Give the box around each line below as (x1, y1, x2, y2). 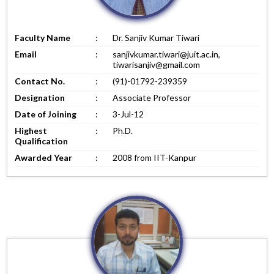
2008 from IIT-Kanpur (113, 152, 197, 163)
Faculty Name (15, 32, 71, 43)
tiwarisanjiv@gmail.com (113, 59, 201, 70)
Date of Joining (15, 108, 77, 119)
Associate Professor (113, 92, 191, 103)
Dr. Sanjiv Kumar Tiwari (113, 32, 200, 43)
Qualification (15, 135, 68, 146)
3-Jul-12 (113, 108, 144, 119)
